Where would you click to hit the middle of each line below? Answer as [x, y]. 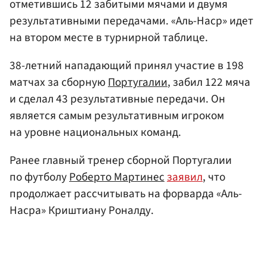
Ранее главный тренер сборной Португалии [121, 161]
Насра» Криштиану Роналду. [82, 211]
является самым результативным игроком [117, 116]
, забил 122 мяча [209, 83]
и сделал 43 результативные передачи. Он [117, 99]
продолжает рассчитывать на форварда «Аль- [126, 194]
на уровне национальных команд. [95, 133]
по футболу [39, 177]
